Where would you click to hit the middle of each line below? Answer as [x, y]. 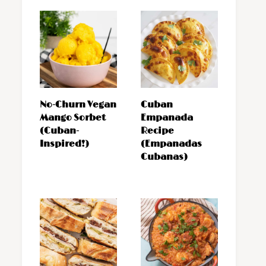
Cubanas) [164, 157]
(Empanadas [171, 144]
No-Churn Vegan [78, 105]
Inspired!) [64, 144]
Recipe [157, 131]
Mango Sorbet [73, 118]
